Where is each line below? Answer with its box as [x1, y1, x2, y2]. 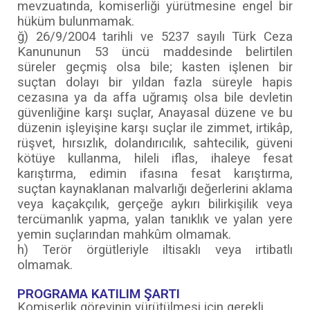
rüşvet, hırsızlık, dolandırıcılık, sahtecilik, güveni [17, 135, 293, 151]
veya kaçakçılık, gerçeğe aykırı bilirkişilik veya [17, 196, 293, 212]
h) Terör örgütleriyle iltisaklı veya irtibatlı [17, 241, 293, 257]
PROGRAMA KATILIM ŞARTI [17, 285, 180, 302]
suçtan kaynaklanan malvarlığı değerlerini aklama [17, 181, 293, 197]
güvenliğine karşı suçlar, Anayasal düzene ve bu [17, 104, 293, 120]
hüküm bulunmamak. [17, 13, 134, 29]
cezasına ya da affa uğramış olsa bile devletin [17, 89, 293, 105]
